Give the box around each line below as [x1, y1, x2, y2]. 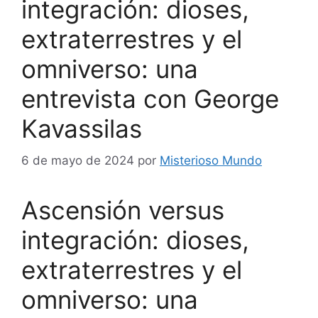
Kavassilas [21, 114, 142, 143]
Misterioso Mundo [160, 153, 262, 168]
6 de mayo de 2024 [21, 153, 134, 168]
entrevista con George [21, 84, 279, 114]
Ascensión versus [21, 194, 224, 225]
